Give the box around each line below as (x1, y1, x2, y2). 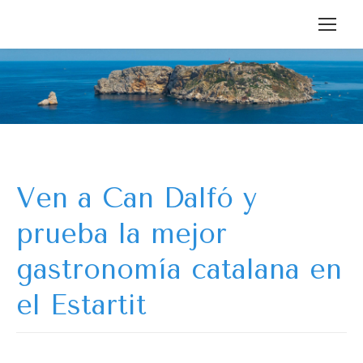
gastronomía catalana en (16, 254, 342, 287)
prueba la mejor (16, 218, 227, 251)
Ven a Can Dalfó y (16, 182, 257, 216)
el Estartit (16, 289, 147, 322)
